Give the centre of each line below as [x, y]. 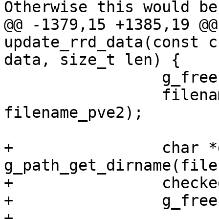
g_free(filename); [83, 77]
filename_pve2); [74, 113]
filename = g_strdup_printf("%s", [83, 95]
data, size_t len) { [92, 60]
